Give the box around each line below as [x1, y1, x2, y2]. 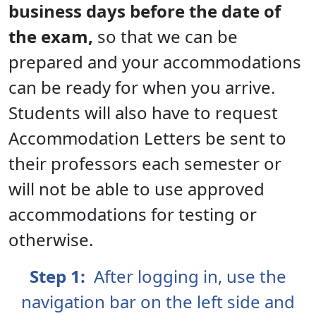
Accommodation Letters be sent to [8, 126, 286, 150]
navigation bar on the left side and [21, 289, 295, 313]
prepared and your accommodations [8, 49, 301, 73]
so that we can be [97, 24, 238, 48]
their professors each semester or [8, 151, 281, 175]
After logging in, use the [90, 264, 286, 288]
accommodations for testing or [8, 202, 257, 226]
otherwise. [8, 227, 93, 251]
